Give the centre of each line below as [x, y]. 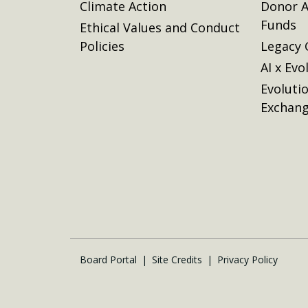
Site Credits [177, 259]
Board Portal [108, 259]
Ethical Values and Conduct [160, 27]
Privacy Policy [247, 259]
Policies [102, 46]
